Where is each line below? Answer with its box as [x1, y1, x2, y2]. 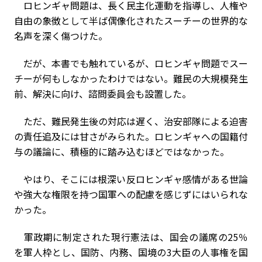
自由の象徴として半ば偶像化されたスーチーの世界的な [14, 13, 248, 27]
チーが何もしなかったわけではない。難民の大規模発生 [14, 71, 248, 85]
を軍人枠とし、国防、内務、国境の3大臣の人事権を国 [14, 245, 248, 259]
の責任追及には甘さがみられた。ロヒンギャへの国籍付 [14, 129, 248, 143]
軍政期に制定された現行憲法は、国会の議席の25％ [14, 230, 248, 244]
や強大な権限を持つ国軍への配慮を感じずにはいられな [14, 187, 248, 201]
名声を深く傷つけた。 [14, 29, 108, 43]
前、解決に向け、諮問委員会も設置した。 [14, 87, 191, 101]
